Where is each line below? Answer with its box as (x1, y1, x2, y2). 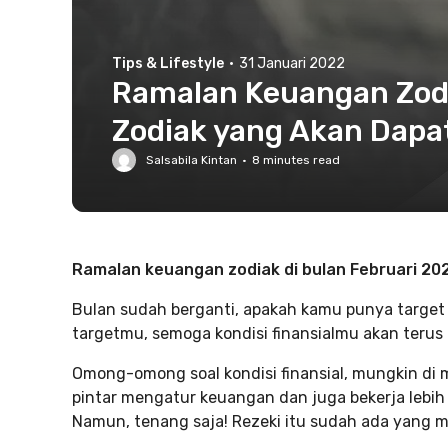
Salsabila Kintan (146, 153, 237, 167)
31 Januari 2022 (239, 55, 345, 72)
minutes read (260, 153, 340, 167)
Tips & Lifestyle (112, 55, 224, 72)
